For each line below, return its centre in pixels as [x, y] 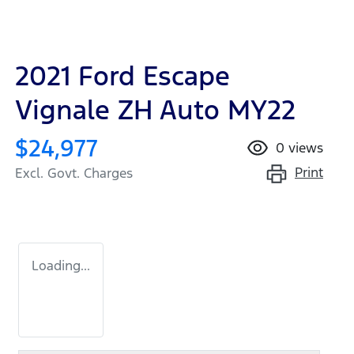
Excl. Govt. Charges [74, 173]
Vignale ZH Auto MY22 [155, 110]
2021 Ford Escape [122, 76]
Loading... [61, 265]
